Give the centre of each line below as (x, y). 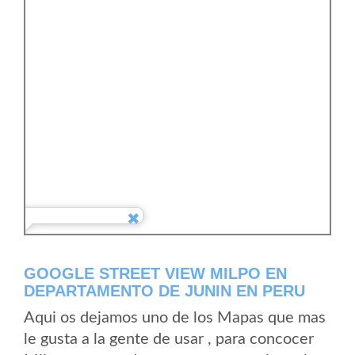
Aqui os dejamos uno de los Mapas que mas (175, 318)
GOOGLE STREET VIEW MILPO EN (155, 273)
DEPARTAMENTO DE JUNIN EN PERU (164, 291)
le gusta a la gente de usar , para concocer (169, 339)
